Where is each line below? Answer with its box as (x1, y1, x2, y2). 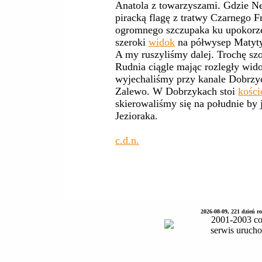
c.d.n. (115, 135, 139, 146)
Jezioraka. (115, 110, 158, 122)
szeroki (115, 36, 149, 48)
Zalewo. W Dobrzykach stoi (115, 85, 238, 97)
